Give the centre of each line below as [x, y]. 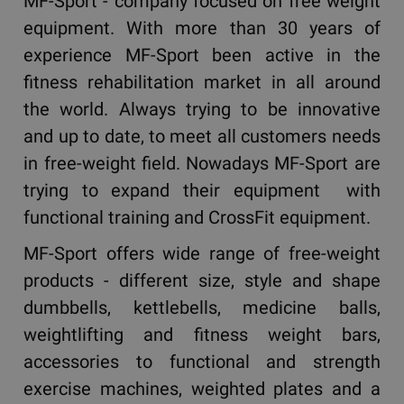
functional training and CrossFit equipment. [197, 217]
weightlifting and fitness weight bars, [202, 335]
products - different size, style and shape [202, 280]
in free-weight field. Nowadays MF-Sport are [202, 163]
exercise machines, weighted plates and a [202, 389]
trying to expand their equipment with [202, 190]
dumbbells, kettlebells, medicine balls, [202, 308]
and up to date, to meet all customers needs [202, 136]
